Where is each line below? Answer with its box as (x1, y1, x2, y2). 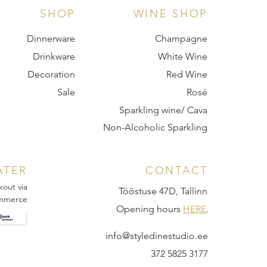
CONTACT (145, 164, 208, 177)
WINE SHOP (133, 7, 207, 20)
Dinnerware (27, 33, 75, 44)
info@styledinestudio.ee (105, 230, 208, 241)
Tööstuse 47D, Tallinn (119, 185, 207, 197)
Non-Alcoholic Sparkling (103, 122, 207, 133)
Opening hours (116, 203, 183, 215)
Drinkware (33, 51, 75, 62)
